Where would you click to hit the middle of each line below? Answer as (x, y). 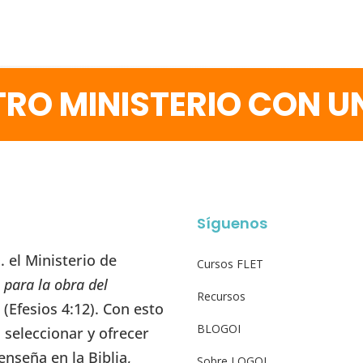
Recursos (222, 297)
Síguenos (233, 224)
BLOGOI (219, 329)
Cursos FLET (231, 264)
